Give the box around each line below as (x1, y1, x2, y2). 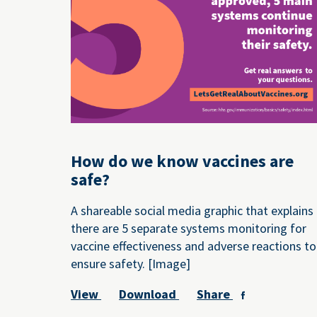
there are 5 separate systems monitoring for (71, 220, 307, 237)
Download (119, 286, 180, 303)
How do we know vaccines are (71, 150, 294, 173)
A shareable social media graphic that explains (71, 202, 314, 219)
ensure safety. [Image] (71, 255, 191, 272)
